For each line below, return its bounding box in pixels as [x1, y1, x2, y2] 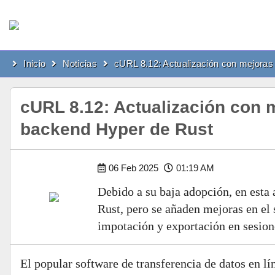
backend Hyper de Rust [20, 120, 213, 139]
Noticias [63, 58, 97, 69]
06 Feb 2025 [109, 163, 161, 173]
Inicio [23, 58, 46, 69]
